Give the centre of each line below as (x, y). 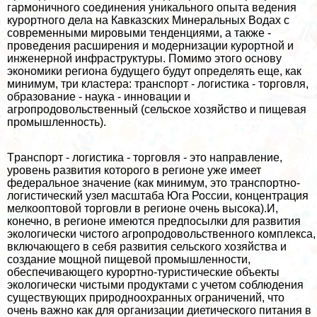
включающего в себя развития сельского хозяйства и (147, 246)
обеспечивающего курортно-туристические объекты (143, 272)
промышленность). (57, 122)
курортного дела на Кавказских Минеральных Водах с (148, 20)
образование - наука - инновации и (99, 96)
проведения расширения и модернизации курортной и (150, 45)
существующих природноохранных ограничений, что (146, 297)
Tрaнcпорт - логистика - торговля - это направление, (145, 157)
